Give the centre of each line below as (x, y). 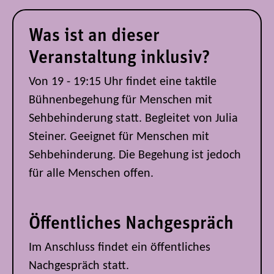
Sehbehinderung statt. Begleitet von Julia (133, 118)
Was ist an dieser (94, 36)
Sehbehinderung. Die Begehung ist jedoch (135, 155)
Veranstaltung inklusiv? (119, 58)
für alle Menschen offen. (93, 173)
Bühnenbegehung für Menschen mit (120, 100)
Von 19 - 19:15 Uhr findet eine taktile (123, 82)
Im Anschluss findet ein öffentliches (120, 247)
